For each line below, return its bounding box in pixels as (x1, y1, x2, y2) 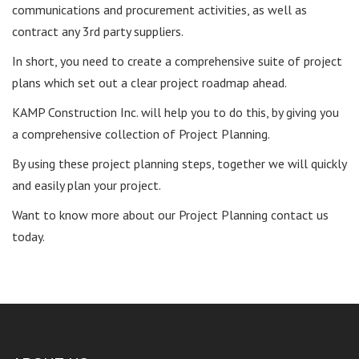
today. (12, 228, 45, 244)
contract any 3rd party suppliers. (12, 22, 184, 39)
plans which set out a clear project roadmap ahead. (12, 74, 287, 91)
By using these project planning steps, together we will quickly (12, 155, 346, 171)
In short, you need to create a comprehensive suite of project (12, 52, 342, 69)
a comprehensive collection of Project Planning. (12, 125, 270, 142)
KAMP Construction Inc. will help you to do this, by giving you (12, 103, 339, 120)
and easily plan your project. (12, 176, 161, 193)
